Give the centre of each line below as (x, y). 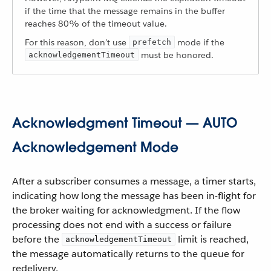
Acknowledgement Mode (95, 147)
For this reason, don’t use (77, 42)
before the (37, 239)
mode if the (200, 42)
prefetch (152, 42)
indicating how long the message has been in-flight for (134, 196)
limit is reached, (212, 239)
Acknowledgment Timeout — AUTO (125, 123)
